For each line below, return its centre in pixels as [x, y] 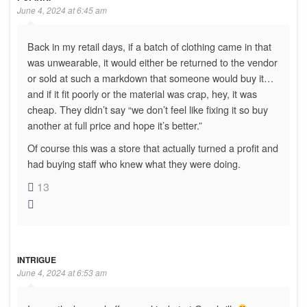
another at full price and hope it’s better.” [115, 125]
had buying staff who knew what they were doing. [134, 163]
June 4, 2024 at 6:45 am [62, 10]
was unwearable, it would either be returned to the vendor [152, 62]
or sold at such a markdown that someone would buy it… [150, 77]
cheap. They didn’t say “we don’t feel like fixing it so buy [148, 109]
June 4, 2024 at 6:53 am [62, 272]
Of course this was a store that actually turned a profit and [153, 147]
